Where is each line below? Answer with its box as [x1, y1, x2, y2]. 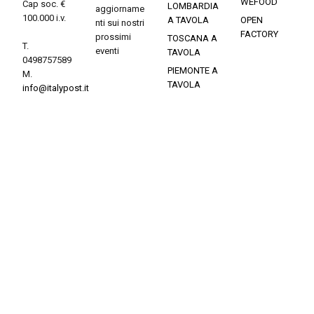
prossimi [95, 31, 131, 42]
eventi [95, 45, 119, 56]
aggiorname [95, 3, 144, 14]
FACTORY [240, 28, 278, 39]
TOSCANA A [168, 32, 217, 43]
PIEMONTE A [168, 64, 218, 76]
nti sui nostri [95, 17, 144, 28]
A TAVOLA [168, 14, 209, 25]
